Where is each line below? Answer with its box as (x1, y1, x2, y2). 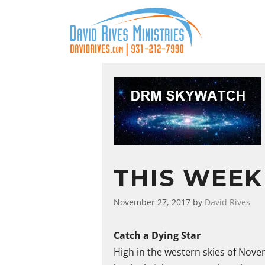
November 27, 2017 (114, 196, 190, 208)
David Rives (205, 196, 250, 208)
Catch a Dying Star (114, 228, 201, 242)
